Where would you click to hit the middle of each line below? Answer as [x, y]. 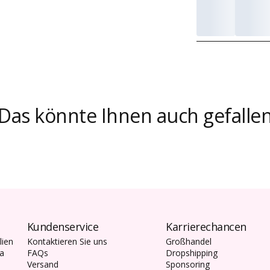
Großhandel [189, 242]
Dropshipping [192, 253]
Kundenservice [63, 227]
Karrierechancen [206, 227]
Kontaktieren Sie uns [67, 242]
